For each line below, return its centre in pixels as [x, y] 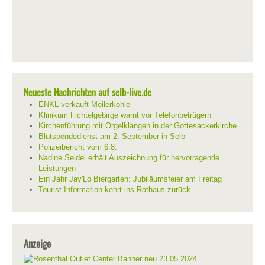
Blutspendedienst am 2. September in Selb [112, 136]
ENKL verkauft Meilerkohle [84, 104]
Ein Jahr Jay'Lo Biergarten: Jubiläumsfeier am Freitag [130, 179]
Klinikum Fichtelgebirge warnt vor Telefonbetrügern [125, 115]
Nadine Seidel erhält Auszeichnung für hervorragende [129, 157]
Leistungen [57, 168]
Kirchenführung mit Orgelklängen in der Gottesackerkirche [138, 125]
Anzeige [37, 243]
